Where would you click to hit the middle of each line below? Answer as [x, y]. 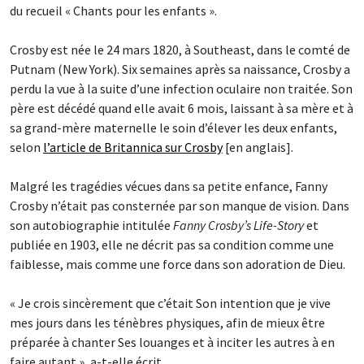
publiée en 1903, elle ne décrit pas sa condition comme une [172, 245]
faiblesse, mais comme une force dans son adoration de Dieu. [178, 264]
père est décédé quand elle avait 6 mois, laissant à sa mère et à [182, 108]
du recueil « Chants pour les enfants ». [113, 11]
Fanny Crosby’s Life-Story [238, 225]
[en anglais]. [258, 147]
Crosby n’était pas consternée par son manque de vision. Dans [180, 206]
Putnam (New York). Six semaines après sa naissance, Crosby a [180, 69]
